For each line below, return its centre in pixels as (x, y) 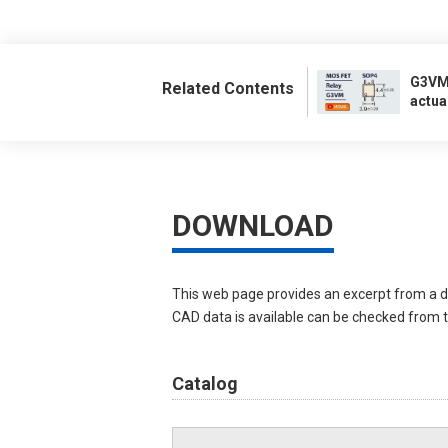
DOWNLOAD (253, 225)
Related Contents (228, 88)
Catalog (205, 383)
